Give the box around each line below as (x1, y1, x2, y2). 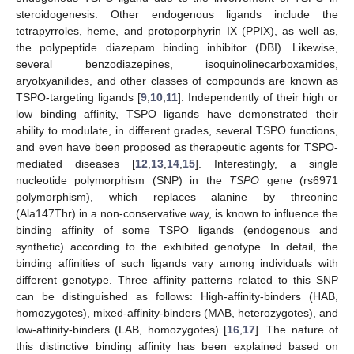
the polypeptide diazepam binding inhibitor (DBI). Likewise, (16, 40, 338, 54)
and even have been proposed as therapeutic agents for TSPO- (16, 140, 338, 153)
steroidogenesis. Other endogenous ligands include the (16, 7, 338, 21)
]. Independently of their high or (178, 90, 338, 104)
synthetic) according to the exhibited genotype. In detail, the (16, 239, 338, 253)
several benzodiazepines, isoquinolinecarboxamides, (16, 57, 338, 70)
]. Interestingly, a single (195, 156, 338, 170)
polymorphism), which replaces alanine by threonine (16, 190, 338, 203)
